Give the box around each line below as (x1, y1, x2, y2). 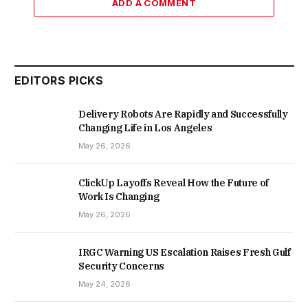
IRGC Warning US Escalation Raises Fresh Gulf (78, 245, 291, 258)
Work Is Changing (78, 190, 159, 203)
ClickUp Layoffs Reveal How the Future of (78, 177, 269, 190)
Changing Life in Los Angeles (78, 122, 212, 135)
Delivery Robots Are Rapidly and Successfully (78, 108, 288, 121)
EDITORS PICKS (14, 74, 104, 88)
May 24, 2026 (78, 278, 131, 289)
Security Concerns (78, 259, 165, 272)
